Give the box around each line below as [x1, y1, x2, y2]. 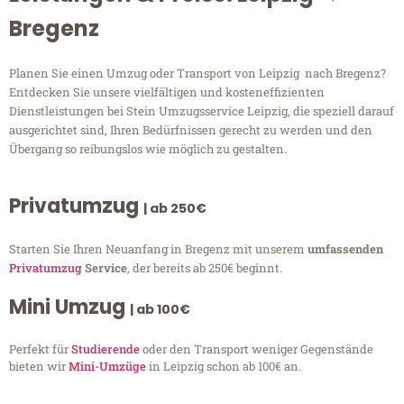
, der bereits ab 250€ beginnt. [127, 260, 282, 277]
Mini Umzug [9, 293, 130, 322]
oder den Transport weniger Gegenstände [140, 341, 373, 358]
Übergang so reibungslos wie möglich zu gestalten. [9, 141, 287, 158]
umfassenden [308, 241, 383, 258]
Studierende [71, 341, 140, 358]
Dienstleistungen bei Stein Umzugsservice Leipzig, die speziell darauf [9, 103, 394, 120]
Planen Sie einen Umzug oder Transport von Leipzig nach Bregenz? [9, 65, 386, 82]
